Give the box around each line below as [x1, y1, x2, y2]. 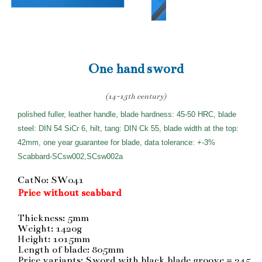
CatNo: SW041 [18, 174, 84, 186]
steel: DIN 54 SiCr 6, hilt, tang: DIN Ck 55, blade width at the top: [18, 123, 239, 133]
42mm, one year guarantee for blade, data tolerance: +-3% [18, 137, 218, 147]
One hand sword [88, 60, 183, 77]
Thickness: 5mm [18, 212, 89, 224]
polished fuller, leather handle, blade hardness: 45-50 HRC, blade [18, 109, 236, 119]
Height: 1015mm [18, 233, 90, 245]
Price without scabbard [18, 187, 121, 199]
